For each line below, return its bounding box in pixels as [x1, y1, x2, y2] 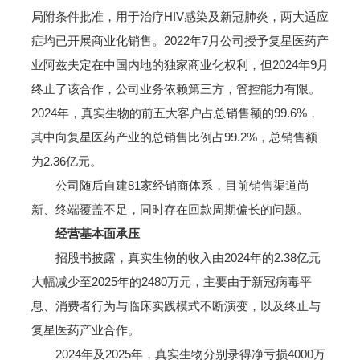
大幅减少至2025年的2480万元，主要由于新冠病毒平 [31, 275, 312, 288]
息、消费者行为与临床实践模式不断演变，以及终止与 [31, 299, 321, 313]
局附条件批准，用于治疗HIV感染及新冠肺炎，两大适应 [31, 10, 329, 23]
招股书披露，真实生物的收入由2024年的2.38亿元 [31, 251, 321, 264]
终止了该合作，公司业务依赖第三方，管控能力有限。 [31, 82, 321, 96]
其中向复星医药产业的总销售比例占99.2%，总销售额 [31, 130, 317, 144]
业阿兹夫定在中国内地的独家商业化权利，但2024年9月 [31, 58, 329, 72]
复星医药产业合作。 [31, 323, 140, 337]
